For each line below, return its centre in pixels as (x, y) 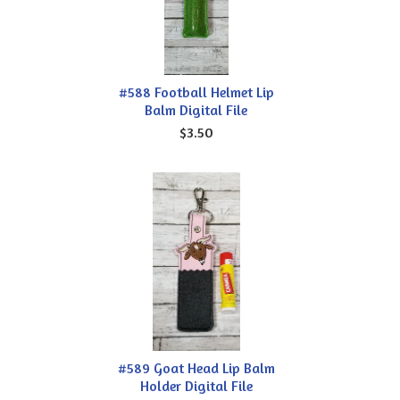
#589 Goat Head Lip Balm (196, 367)
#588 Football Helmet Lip (196, 92)
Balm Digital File (196, 109)
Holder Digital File (196, 385)
